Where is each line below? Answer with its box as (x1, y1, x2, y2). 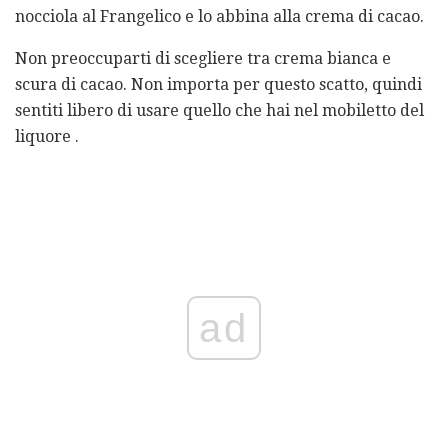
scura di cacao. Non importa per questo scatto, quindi (15, 74, 422, 94)
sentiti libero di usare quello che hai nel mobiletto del (15, 100, 424, 120)
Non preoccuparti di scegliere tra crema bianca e (15, 48, 391, 68)
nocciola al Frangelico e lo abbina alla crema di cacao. (15, 6, 424, 26)
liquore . (15, 126, 79, 146)
